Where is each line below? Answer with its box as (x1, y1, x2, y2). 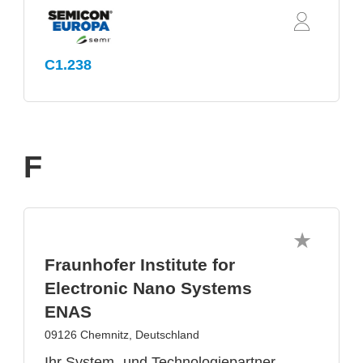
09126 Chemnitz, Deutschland (45, 328, 199, 342)
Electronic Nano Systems (45, 279, 252, 298)
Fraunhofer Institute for (45, 255, 235, 275)
